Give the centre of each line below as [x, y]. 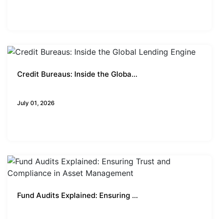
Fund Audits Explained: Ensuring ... [77, 195]
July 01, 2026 [36, 103]
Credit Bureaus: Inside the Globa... [77, 74]
